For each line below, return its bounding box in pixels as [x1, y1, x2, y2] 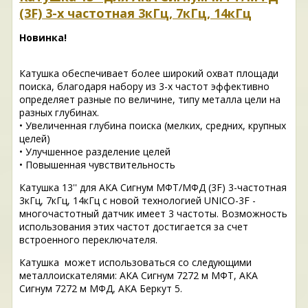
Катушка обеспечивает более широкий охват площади [19, 67, 279, 80]
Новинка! [19, 31, 67, 45]
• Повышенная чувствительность [19, 158, 176, 172]
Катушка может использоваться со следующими [19, 256, 252, 269]
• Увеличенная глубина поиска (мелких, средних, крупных [19, 119, 287, 133]
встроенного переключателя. [19, 233, 158, 247]
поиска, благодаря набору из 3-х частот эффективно [19, 80, 270, 93]
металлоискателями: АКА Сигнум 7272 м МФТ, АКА [19, 269, 258, 283]
